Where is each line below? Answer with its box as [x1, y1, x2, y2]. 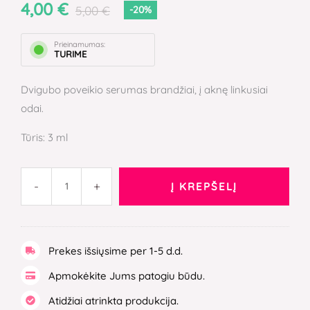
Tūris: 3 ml [21, 131, 68, 145]
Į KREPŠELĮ [171, 180, 237, 194]
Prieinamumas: [54, 39, 105, 50]
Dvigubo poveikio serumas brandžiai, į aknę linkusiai [21, 83, 268, 97]
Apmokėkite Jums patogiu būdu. [48, 268, 205, 282]
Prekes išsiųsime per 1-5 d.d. [48, 244, 183, 257]
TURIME [54, 48, 86, 60]
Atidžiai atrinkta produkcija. [48, 293, 179, 307]
